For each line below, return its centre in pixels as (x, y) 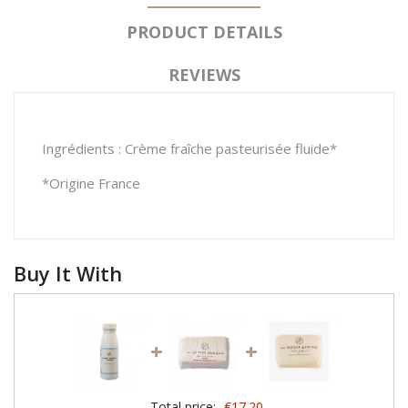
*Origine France (91, 183)
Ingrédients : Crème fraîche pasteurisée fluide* (189, 148)
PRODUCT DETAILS (204, 31)
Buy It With (68, 273)
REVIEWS (204, 74)
